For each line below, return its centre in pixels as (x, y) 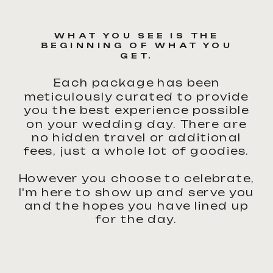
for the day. (136, 219)
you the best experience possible (136, 110)
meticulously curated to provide (136, 97)
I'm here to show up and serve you (136, 193)
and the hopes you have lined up (136, 206)
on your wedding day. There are (136, 124)
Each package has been (136, 83)
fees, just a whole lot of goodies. (136, 151)
